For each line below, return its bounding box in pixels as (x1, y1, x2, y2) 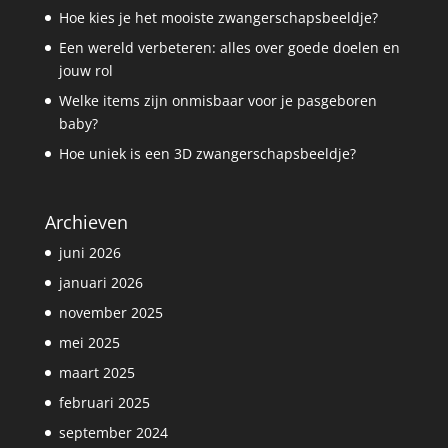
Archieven (44, 209, 128, 234)
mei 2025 (58, 332, 120, 352)
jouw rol (58, 60, 113, 80)
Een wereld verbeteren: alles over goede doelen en (58, 37, 400, 57)
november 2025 (58, 302, 163, 322)
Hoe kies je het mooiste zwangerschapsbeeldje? (58, 7, 378, 27)
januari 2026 (58, 272, 143, 292)
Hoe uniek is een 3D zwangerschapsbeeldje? (58, 143, 356, 163)
